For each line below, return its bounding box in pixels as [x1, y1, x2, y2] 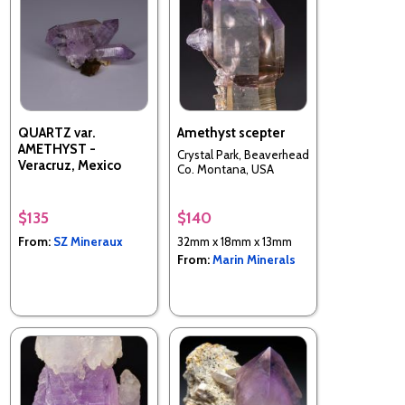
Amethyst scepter [177, 124, 285, 141]
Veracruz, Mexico [18, 156, 121, 174]
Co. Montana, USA [177, 162, 274, 176]
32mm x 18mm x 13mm [177, 233, 292, 249]
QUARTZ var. [18, 124, 96, 141]
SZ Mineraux [53, 233, 123, 249]
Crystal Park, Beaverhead [177, 147, 309, 162]
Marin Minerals [212, 251, 296, 267]
